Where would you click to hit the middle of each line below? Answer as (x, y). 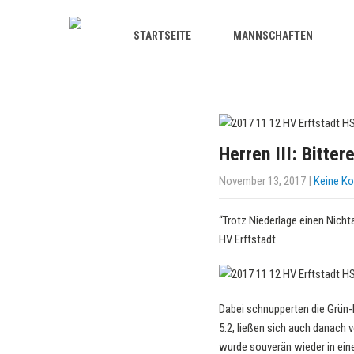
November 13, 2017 (262, 181)
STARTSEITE (162, 36)
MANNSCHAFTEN (273, 36)
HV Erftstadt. (249, 239)
